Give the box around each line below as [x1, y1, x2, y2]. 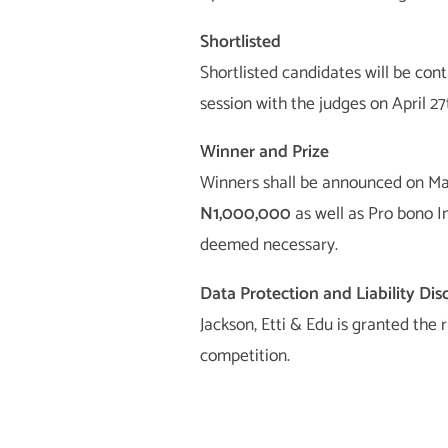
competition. [199, 341, 290, 371]
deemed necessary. [199, 231, 338, 261]
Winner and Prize [199, 138, 329, 168]
